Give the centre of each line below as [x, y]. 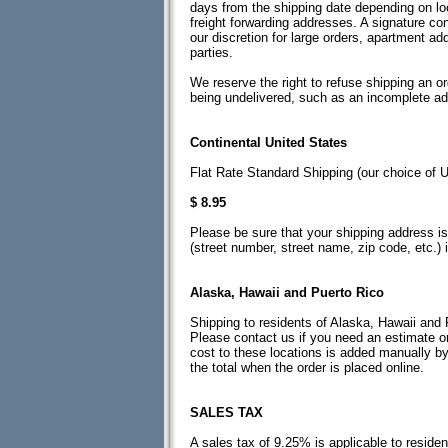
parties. [211, 52]
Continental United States [268, 142]
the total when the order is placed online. [307, 367]
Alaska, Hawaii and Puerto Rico [287, 292]
